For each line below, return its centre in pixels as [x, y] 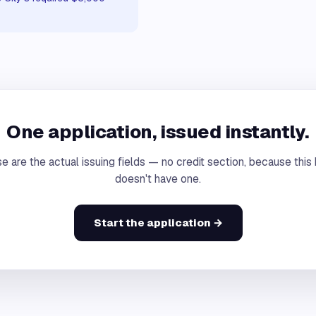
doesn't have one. [158, 179]
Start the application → [158, 223]
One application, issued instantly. [158, 132]
